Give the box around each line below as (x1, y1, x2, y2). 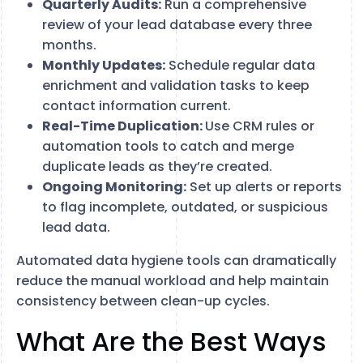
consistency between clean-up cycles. (16, 292, 270, 310)
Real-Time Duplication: (42, 117, 205, 135)
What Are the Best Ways (16, 323, 327, 360)
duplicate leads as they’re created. (42, 157, 272, 176)
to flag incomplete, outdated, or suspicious (42, 198, 328, 216)
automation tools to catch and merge (42, 137, 294, 156)
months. (42, 36, 96, 54)
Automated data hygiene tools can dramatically (16, 251, 336, 270)
